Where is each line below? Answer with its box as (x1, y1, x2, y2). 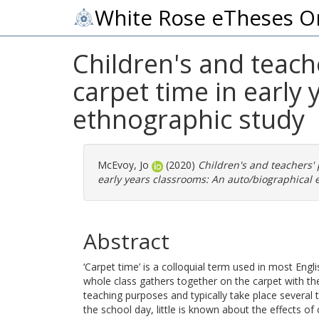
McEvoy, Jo (98, 158, 149, 172)
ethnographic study (73, 102, 305, 137)
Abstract (83, 226, 169, 256)
